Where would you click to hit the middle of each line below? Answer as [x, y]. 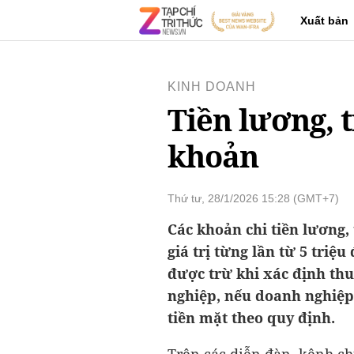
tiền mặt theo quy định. [251, 318]
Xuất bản [324, 21]
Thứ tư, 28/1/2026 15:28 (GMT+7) [253, 199]
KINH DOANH [212, 87]
